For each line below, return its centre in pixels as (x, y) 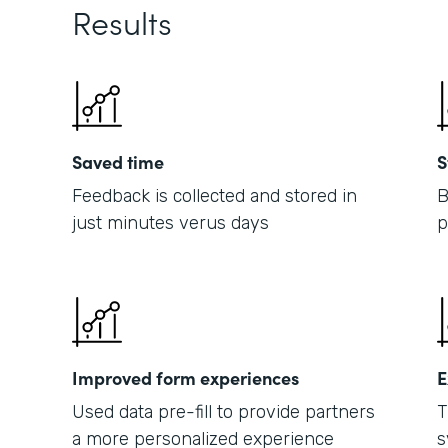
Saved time (118, 161)
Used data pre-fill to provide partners (223, 412)
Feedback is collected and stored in (214, 196)
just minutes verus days (170, 223)
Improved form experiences (185, 377)
